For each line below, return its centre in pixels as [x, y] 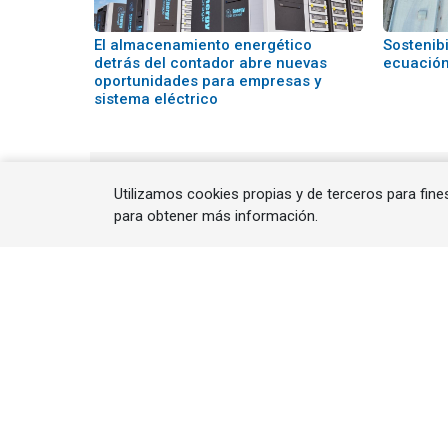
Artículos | [239, 419]
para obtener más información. [216, 215]
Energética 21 [179, 369]
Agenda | [326, 419]
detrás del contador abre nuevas [210, 63]
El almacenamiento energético [203, 45]
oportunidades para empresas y [207, 81]
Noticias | [149, 419]
